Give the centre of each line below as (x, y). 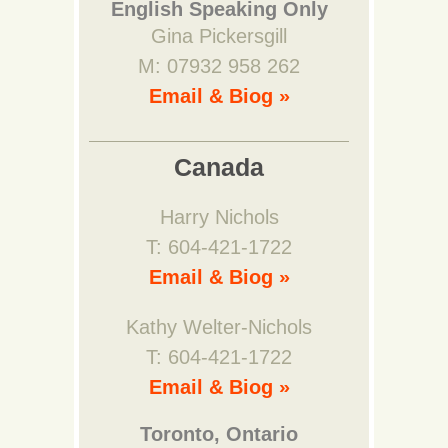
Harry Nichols (219, 217)
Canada (219, 167)
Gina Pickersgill (219, 36)
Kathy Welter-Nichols (219, 327)
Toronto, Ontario (219, 434)
